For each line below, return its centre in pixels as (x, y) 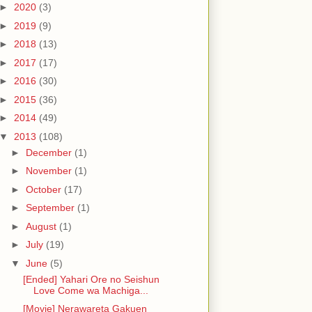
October (45, 189)
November (50, 171)
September (51, 208)
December (50, 152)
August (42, 226)
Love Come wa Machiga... (91, 290)
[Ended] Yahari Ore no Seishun (91, 279)
